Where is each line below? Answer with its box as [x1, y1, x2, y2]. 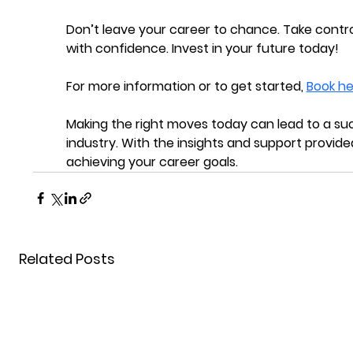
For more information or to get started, [65, 76, 307, 95]
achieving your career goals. [65, 152, 238, 171]
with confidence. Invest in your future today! [65, 39, 339, 58]
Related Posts [18, 248, 115, 269]
